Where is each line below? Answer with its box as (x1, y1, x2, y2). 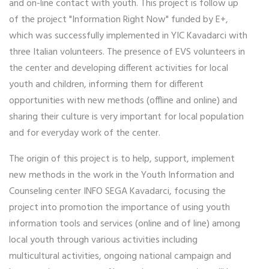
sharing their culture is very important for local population (9, 109, 244, 125)
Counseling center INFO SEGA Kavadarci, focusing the (9, 183, 226, 199)
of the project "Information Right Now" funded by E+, (9, 11, 228, 28)
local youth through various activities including (9, 232, 198, 248)
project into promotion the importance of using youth (9, 199, 230, 216)
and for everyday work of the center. (9, 125, 163, 141)
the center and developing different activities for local (9, 60, 228, 76)
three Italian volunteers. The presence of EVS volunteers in (9, 44, 245, 60)
